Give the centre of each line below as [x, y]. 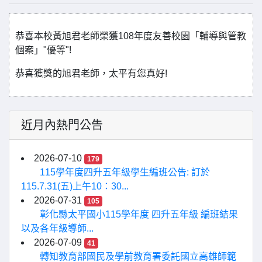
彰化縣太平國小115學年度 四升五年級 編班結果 [139, 214]
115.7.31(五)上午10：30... [75, 186]
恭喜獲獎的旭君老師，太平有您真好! [91, 73]
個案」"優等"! [43, 50]
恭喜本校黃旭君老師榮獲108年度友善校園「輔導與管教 [131, 36]
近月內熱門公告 [62, 125]
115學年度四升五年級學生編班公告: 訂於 [125, 172]
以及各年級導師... [57, 228]
